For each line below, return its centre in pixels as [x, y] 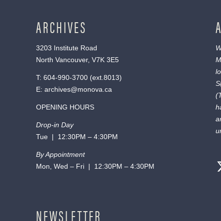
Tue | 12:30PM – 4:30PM [77, 137]
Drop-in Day [55, 125]
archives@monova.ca [78, 90]
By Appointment [60, 155]
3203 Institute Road [66, 48]
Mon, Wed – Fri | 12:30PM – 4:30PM [95, 166]
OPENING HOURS [65, 107]
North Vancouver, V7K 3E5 [77, 60]
